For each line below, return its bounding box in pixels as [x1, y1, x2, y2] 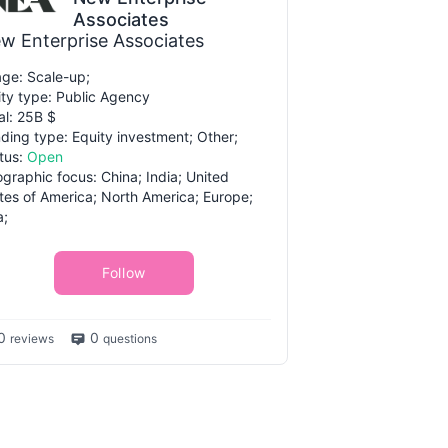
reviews [10, 331, 54, 346]
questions [103, 331, 157, 346]
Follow [101, 264, 147, 281]
